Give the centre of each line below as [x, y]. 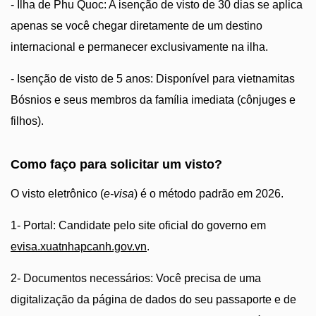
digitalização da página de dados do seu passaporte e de [153, 299]
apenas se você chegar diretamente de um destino [136, 26]
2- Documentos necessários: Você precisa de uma [136, 278]
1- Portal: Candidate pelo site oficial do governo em [138, 225]
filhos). [27, 121]
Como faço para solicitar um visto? [116, 164]
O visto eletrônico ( [57, 194]
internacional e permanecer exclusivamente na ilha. [139, 47]
